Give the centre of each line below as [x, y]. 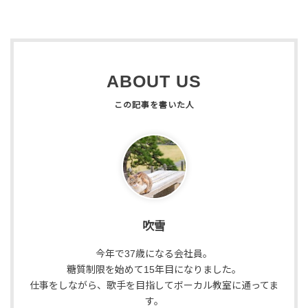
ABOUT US [154, 82]
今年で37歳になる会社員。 [154, 253]
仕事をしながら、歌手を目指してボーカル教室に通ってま [154, 285]
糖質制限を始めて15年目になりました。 [154, 269]
